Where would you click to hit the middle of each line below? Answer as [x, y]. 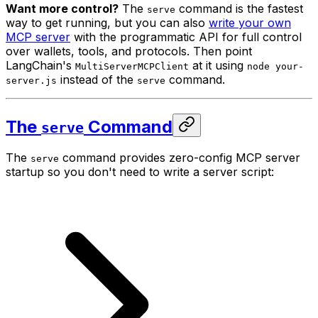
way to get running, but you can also [107, 22]
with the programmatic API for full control [186, 37]
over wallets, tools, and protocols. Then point [129, 51]
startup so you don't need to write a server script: [140, 172]
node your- [275, 66]
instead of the [97, 79]
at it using [218, 65]
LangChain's [40, 65]
